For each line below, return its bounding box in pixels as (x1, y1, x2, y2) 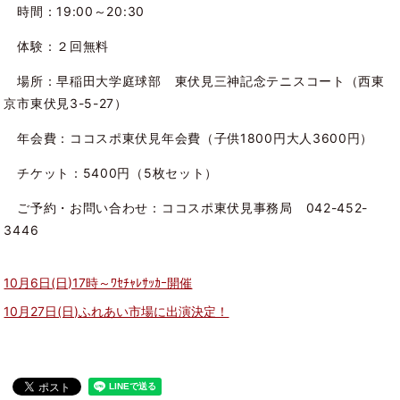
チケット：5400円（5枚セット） (4, 165, 219, 181)
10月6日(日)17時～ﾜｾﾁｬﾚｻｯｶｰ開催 (4, 274, 193, 290)
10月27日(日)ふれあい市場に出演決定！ (4, 303, 229, 319)
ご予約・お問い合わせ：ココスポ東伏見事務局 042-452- (4, 200, 369, 216)
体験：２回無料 (4, 38, 110, 54)
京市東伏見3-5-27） (4, 96, 128, 112)
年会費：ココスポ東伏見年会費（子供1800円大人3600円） (4, 130, 374, 146)
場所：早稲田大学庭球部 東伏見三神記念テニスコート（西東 (4, 73, 385, 89)
